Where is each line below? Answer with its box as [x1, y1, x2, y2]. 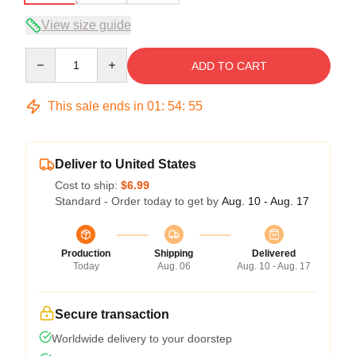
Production [61, 247, 110, 259]
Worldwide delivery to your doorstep [52, 331, 232, 345]
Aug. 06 [157, 260, 191, 272]
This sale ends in [44, 99, 147, 113]
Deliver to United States [55, 157, 196, 171]
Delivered [252, 247, 296, 259]
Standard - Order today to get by [55, 194, 222, 207]
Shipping [154, 247, 193, 259]
